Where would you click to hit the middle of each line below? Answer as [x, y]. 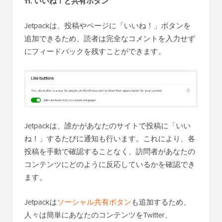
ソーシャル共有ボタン [94, 202]
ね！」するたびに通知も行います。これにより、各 [110, 139]
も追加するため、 [161, 202]
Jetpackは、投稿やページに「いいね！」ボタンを [108, 26]
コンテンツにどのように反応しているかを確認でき [110, 165]
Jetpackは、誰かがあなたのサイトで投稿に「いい [108, 126]
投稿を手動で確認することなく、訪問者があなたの [110, 152]
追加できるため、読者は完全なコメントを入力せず [110, 38]
